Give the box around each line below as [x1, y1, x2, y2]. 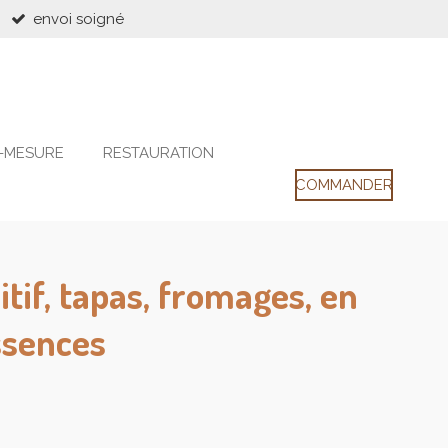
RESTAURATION [103, 143, 214, 162]
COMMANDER [295, 175, 393, 194]
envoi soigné [33, 9, 124, 28]
